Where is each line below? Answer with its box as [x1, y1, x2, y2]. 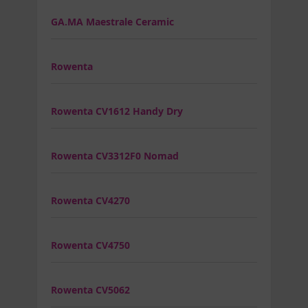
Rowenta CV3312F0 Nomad [51, 148, 179, 162]
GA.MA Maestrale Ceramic [51, 14, 174, 28]
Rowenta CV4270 [51, 193, 130, 207]
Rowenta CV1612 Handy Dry [51, 104, 183, 118]
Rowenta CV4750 [51, 238, 130, 252]
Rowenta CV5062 [51, 283, 130, 296]
